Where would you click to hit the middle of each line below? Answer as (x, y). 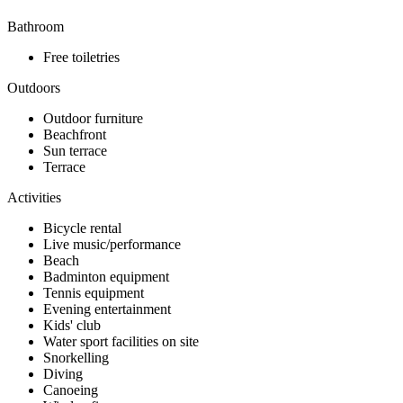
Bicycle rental (82, 228)
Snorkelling (76, 357)
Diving (63, 373)
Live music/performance (112, 244)
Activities (34, 197)
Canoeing (71, 390)
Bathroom (36, 26)
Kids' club (72, 325)
